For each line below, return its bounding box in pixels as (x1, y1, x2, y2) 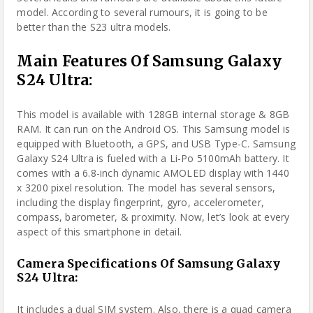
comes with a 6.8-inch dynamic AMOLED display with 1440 (17, 166, 289, 180)
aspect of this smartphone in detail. (17, 225, 182, 238)
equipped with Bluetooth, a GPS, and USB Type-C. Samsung (17, 137, 296, 150)
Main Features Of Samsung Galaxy (17, 52, 282, 71)
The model (126, 181, 177, 194)
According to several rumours (51, 6, 189, 19)
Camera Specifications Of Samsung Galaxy (17, 256, 281, 270)
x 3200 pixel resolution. (17, 181, 127, 194)
